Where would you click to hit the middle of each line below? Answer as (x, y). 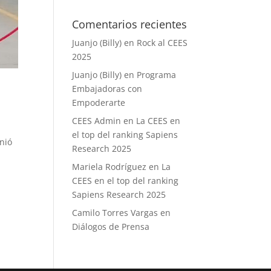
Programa (157, 75)
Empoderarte (99, 103)
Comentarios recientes (130, 24)
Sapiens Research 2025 (119, 194)
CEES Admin (97, 121)
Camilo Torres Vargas (115, 213)
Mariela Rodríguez (109, 167)
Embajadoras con (107, 89)
